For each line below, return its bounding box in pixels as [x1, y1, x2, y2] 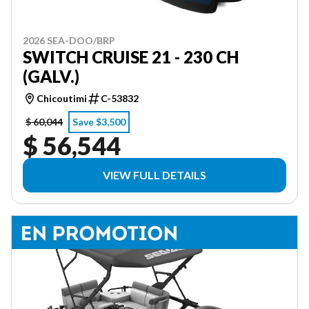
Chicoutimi [37, 92, 87, 104]
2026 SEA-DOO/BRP [23, 34, 115, 46]
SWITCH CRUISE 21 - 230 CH [23, 47, 239, 67]
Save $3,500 [72, 116, 126, 128]
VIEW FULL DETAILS [103, 168, 206, 181]
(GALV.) [23, 66, 79, 86]
